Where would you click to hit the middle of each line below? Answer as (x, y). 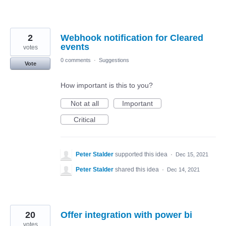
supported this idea (142, 154)
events (75, 47)
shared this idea (138, 169)
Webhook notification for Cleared (132, 38)
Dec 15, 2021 (192, 154)
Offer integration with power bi (126, 215)
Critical (84, 119)
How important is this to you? (107, 85)
